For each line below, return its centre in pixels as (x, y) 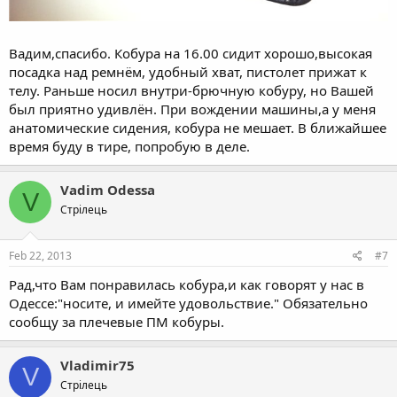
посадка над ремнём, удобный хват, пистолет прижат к (188, 72)
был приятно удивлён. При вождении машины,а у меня (192, 109)
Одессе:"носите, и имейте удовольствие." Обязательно (188, 303)
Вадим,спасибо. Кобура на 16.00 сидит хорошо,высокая (191, 54)
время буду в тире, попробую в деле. (129, 147)
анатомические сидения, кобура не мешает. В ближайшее (198, 128)
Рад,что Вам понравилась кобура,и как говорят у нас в (187, 284)
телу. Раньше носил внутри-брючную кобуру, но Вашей (191, 91)
